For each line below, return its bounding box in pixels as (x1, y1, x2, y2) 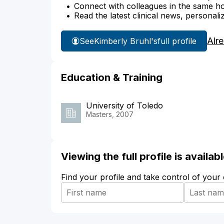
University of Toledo (86, 100, 163, 111)
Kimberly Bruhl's (94, 35, 157, 46)
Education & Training (61, 71, 162, 84)
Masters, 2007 (86, 110, 133, 119)
